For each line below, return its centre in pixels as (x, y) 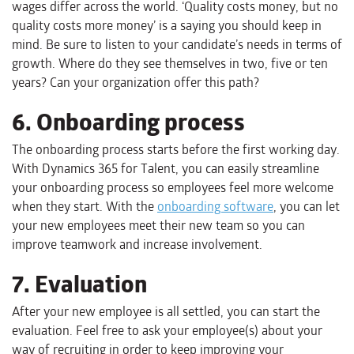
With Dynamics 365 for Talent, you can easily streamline (166, 169)
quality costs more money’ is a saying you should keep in (167, 26)
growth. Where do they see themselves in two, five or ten (170, 64)
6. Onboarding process (128, 122)
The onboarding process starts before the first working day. (176, 150)
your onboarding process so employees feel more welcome (173, 188)
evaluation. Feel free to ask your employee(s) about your (167, 331)
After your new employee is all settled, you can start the (166, 312)
